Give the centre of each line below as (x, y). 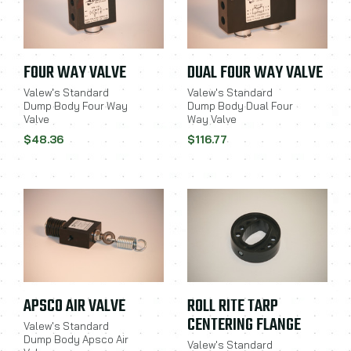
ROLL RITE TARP (233, 307)
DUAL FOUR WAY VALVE (255, 74)
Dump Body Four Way (76, 105)
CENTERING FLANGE (244, 326)
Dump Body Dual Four (240, 105)
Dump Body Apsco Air (76, 339)
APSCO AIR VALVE (74, 307)
